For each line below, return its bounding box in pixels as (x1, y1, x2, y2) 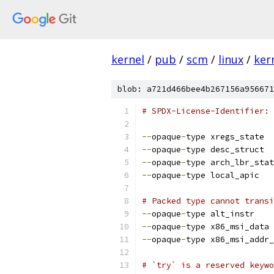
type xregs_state (186, 131, 264, 142)
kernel (111, 52, 144, 67)
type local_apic (186, 170, 259, 180)
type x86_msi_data (186, 221, 269, 232)
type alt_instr (186, 209, 254, 219)
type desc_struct (186, 144, 264, 155)
